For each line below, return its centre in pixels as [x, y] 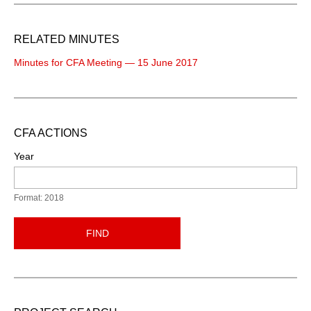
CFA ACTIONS [51, 133]
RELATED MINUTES [67, 39]
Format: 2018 [39, 197]
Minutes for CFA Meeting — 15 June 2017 [106, 62]
